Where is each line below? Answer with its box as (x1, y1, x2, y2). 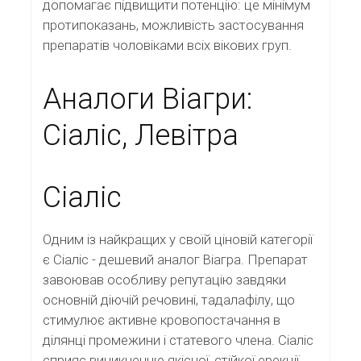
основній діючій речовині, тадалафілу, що (43, 291, 295, 308)
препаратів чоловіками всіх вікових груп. (43, 37, 292, 54)
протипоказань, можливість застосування (43, 17, 304, 34)
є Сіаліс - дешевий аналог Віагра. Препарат (43, 251, 308, 268)
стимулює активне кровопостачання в (43, 311, 280, 328)
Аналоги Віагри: (43, 82, 252, 117)
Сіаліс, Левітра (43, 118, 239, 153)
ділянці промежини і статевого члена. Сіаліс (43, 331, 313, 348)
